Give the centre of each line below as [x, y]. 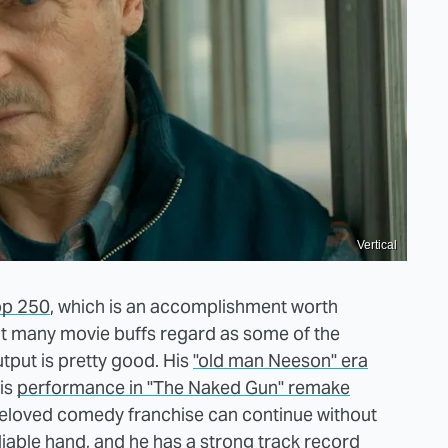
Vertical [377, 244]
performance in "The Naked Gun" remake [183, 387]
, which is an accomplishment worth [194, 306]
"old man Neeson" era [280, 360]
